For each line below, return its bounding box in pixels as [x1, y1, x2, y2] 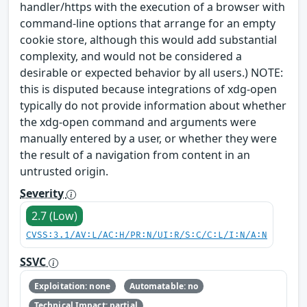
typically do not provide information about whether [20, 98, 286, 114]
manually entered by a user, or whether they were [20, 131, 277, 147]
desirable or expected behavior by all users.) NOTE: [20, 65, 283, 81]
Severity [20, 186, 66, 201]
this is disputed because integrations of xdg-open [20, 82, 277, 97]
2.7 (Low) [32, 208, 77, 224]
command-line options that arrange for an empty [20, 16, 275, 32]
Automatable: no [129, 280, 199, 292]
